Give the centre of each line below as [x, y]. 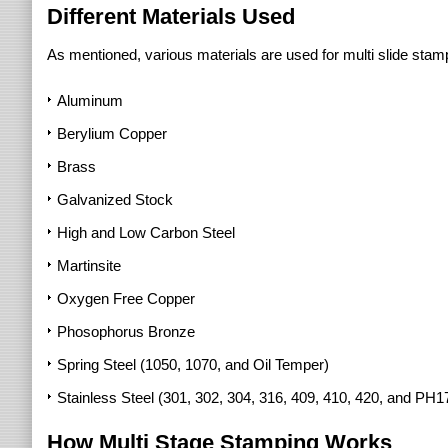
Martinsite [89, 265]
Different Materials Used [171, 16]
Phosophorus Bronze [126, 331]
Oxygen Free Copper [126, 298]
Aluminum [90, 100]
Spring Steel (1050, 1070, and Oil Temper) [193, 364]
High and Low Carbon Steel [146, 232]
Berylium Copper [112, 133]
